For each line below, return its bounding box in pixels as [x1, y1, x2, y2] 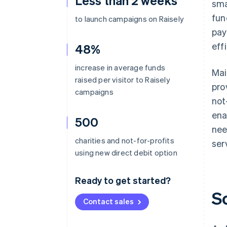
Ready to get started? [75, 174, 171, 186]
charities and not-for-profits [75, 135, 174, 145]
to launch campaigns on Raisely [75, 14, 184, 24]
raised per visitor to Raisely [75, 74, 170, 85]
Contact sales [83, 196, 134, 206]
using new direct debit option [75, 147, 177, 158]
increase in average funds [75, 62, 165, 72]
